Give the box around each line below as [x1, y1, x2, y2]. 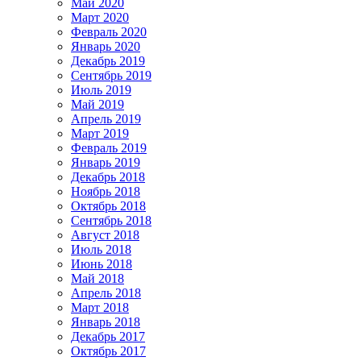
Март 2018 [71, 300, 129, 314]
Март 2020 [71, 10, 129, 24]
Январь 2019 [71, 155, 140, 169]
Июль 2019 [71, 82, 131, 97]
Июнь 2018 [71, 256, 132, 271]
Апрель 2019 [71, 111, 141, 126]
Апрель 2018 [71, 285, 141, 300]
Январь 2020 [71, 39, 140, 53]
